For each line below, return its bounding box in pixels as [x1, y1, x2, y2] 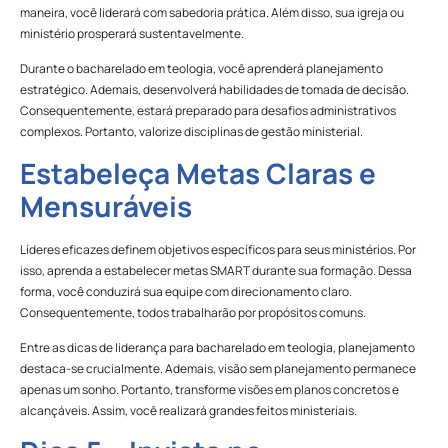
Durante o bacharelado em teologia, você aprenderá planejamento [20, 60, 383, 78]
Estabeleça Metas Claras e [20, 153, 376, 192]
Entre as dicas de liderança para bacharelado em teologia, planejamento [20, 339, 415, 357]
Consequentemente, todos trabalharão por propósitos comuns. [20, 303, 366, 321]
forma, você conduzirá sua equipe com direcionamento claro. [20, 282, 352, 300]
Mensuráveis [20, 186, 192, 225]
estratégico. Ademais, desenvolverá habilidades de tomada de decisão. [20, 81, 409, 99]
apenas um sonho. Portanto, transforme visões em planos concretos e [20, 381, 399, 399]
